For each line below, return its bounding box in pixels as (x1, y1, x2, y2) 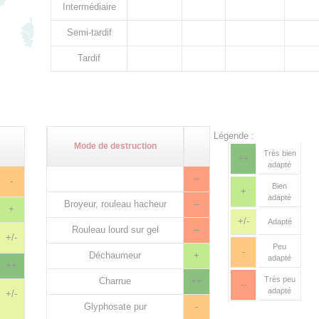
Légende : (214, 130, 254, 141)
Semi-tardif (66, 27, 112, 38)
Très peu (263, 275, 296, 283)
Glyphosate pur (83, 301, 147, 312)
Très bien (263, 149, 296, 157)
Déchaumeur (89, 250, 141, 261)
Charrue (99, 276, 131, 286)
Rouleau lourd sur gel (71, 224, 159, 235)
